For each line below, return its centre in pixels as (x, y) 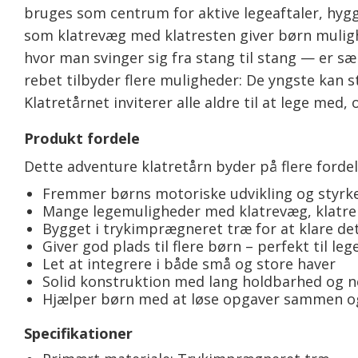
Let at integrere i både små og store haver (189, 264)
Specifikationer (78, 333)
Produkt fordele (82, 139)
